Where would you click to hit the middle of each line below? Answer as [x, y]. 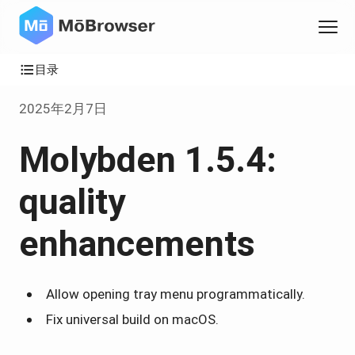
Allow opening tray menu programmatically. [176, 294]
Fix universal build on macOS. [132, 319]
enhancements [137, 244]
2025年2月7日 [63, 109]
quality [72, 202]
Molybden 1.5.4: [148, 160]
